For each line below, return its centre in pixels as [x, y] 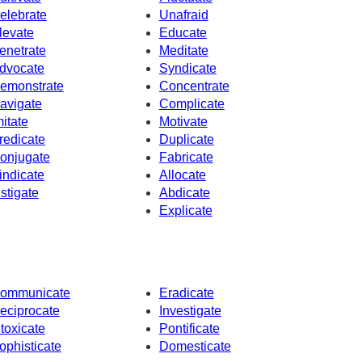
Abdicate [184, 193]
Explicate [185, 211]
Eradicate [186, 293]
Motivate [183, 122]
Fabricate [186, 158]
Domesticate [195, 346]
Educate [183, 33]
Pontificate [189, 328]
